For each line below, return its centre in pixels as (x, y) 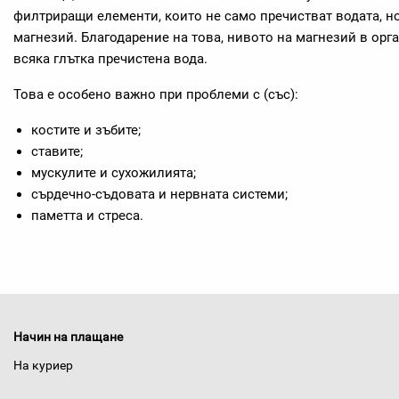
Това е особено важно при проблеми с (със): (156, 94)
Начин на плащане (68, 337)
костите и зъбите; (86, 130)
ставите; (57, 151)
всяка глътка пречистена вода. (110, 59)
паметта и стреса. (87, 216)
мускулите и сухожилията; (114, 173)
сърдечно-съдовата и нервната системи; (159, 194)
